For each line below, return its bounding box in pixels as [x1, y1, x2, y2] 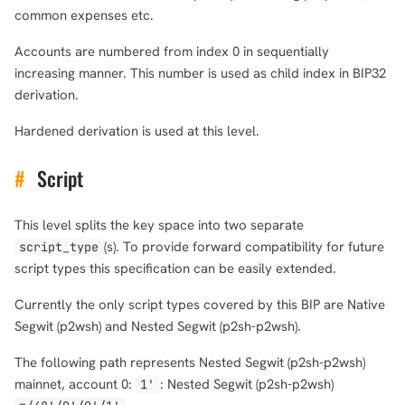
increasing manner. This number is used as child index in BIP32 [14, 63, 386, 82]
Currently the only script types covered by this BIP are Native [14, 295, 385, 314]
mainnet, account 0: [14, 374, 136, 393]
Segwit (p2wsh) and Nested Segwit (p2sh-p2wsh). [14, 316, 301, 335]
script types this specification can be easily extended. [14, 259, 336, 278]
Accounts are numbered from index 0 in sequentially [14, 42, 329, 61]
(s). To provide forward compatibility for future [103, 237, 384, 256]
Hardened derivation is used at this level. [14, 121, 259, 140]
